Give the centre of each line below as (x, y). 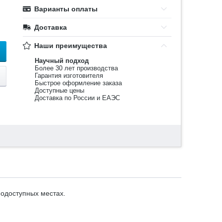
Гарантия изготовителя (69, 76)
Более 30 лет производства (77, 68)
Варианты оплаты (66, 9)
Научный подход (62, 61)
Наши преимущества (71, 46)
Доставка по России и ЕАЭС (78, 98)
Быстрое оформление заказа (79, 83)
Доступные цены (60, 90)
